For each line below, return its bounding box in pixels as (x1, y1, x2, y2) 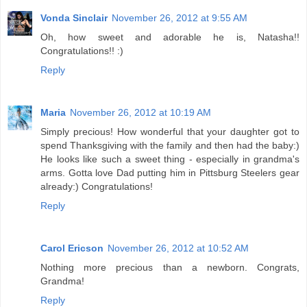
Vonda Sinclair (40, 12, 108, 23)
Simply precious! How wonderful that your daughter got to (40, 125, 299, 137)
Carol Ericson (40, 242, 103, 254)
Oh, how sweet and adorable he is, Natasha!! (40, 31, 299, 42)
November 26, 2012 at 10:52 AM (108, 242, 249, 254)
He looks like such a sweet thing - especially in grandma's (40, 153, 299, 164)
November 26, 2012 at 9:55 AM (112, 12, 247, 23)
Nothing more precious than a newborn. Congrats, (40, 261, 299, 273)
